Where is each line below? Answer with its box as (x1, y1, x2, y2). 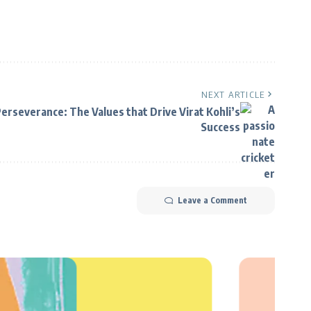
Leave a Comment (178, 194, 247, 205)
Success (201, 119, 240, 134)
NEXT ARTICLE (201, 88, 265, 100)
